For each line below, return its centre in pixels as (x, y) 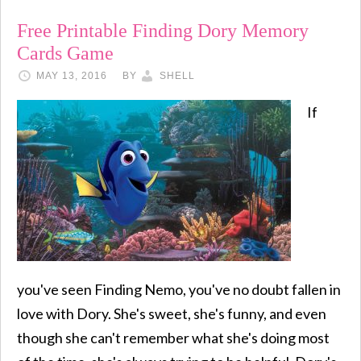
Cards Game (65, 53)
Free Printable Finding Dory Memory (163, 31)
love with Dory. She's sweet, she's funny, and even (172, 313)
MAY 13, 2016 (72, 76)
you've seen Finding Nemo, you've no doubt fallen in (179, 289)
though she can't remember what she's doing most (173, 338)
